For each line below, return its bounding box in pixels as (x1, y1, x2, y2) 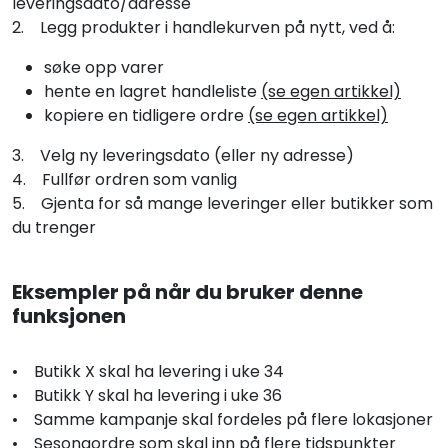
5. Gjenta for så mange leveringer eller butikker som (12, 192, 433, 216)
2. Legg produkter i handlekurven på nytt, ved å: (12, 16, 395, 40)
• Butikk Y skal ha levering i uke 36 (12, 384, 282, 408)
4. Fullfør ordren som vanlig (12, 168, 237, 192)
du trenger (12, 216, 96, 240)
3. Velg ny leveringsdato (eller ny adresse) (12, 144, 354, 168)
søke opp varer (44, 56, 164, 80)
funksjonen (12, 302, 126, 331)
